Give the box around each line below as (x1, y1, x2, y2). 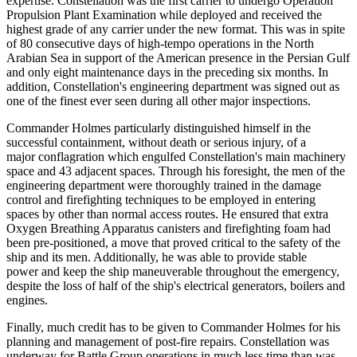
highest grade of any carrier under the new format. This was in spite (6, 22, 345, 37)
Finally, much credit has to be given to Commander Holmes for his (6, 320, 340, 335)
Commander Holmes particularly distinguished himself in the (6, 121, 311, 135)
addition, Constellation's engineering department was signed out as (6, 80, 339, 94)
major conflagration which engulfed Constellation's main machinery (6, 150, 346, 164)
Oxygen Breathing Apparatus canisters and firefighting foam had (6, 222, 331, 236)
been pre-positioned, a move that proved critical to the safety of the (6, 236, 340, 250)
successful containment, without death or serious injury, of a (6, 135, 306, 150)
